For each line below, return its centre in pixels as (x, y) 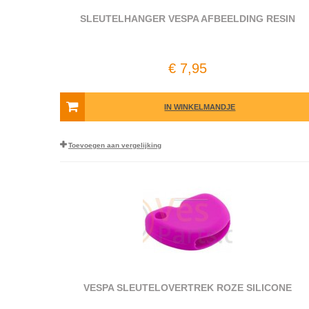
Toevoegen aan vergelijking (115, 145)
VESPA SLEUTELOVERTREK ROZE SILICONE (187, 288)
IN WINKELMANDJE (200, 107)
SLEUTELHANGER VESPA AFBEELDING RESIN (187, 19)
